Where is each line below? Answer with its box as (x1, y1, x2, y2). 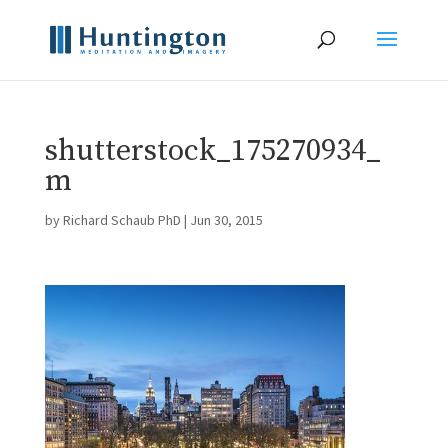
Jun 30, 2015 (189, 211, 263, 229)
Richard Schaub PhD (62, 211, 181, 229)
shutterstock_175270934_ (44, 132, 381, 170)
